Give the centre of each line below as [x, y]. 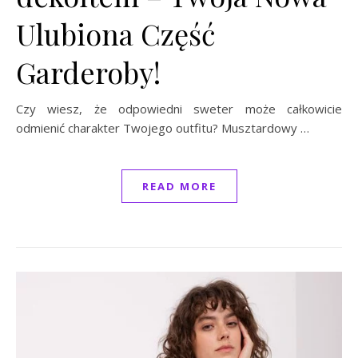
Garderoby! [88, 72]
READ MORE [179, 186]
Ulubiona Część [116, 33]
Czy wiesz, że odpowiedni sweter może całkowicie [179, 108]
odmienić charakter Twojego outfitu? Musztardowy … [163, 127]
